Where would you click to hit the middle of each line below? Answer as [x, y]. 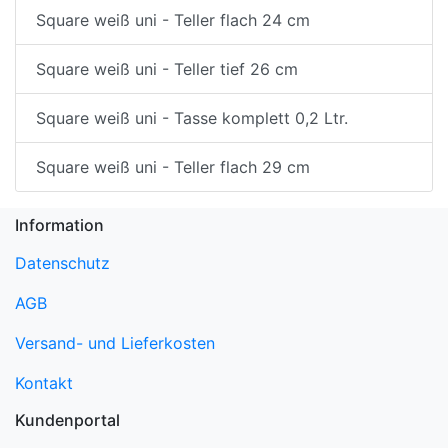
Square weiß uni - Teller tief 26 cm [167, 69]
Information [59, 225]
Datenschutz [62, 263]
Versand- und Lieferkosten [115, 343]
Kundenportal [67, 420]
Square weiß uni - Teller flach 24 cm [173, 20]
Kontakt [44, 383]
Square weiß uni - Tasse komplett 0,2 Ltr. [192, 118]
